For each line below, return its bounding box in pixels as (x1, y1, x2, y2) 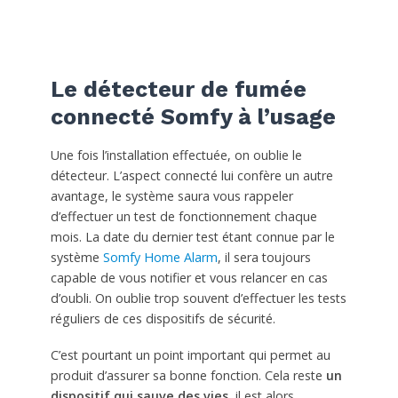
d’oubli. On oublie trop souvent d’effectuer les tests (50, 289, 346, 306)
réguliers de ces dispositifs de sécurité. (50, 309, 275, 327)
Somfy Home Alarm (102, 248, 218, 266)
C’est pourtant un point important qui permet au (50, 346, 330, 363)
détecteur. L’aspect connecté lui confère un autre (50, 166, 333, 184)
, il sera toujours (217, 248, 311, 266)
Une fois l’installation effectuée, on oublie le (50, 146, 302, 163)
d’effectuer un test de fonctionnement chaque (50, 207, 317, 225)
